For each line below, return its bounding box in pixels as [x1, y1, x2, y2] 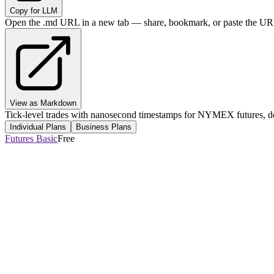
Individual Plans [10, 122, 66, 132]
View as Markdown [10, 98, 76, 108]
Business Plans [76, 122, 131, 132]
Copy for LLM [10, 6, 57, 16]
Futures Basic [5, 133, 57, 144]
